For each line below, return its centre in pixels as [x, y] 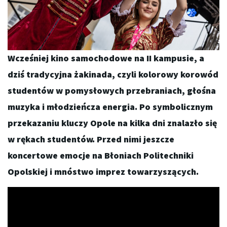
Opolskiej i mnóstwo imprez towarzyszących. [103, 172]
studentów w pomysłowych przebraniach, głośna [112, 91]
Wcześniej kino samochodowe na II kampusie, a [106, 58]
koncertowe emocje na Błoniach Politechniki [101, 156]
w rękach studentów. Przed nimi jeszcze [91, 139]
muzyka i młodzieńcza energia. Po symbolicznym [110, 107]
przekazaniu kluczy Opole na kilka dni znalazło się [112, 123]
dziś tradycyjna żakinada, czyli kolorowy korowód [113, 74]
